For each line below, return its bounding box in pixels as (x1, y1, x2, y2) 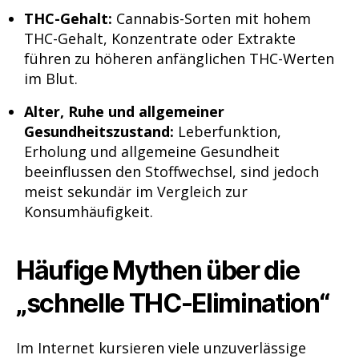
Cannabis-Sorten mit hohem (112, 8, 311, 28)
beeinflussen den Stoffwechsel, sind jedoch (24, 161, 319, 181)
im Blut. (24, 68, 78, 88)
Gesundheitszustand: (24, 121, 174, 141)
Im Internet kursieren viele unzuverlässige (16, 337, 306, 357)
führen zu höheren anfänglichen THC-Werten (24, 48, 334, 68)
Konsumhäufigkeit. (24, 201, 153, 221)
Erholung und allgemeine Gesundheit (24, 141, 280, 161)
